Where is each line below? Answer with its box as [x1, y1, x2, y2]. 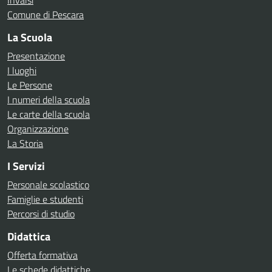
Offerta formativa [7, 248, 78, 262]
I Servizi [7, 158, 45, 174]
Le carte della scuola [7, 107, 90, 121]
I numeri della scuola [7, 92, 90, 107]
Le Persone [7, 78, 52, 92]
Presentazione [7, 49, 65, 63]
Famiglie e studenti [7, 192, 83, 206]
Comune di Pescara [7, 7, 84, 22]
